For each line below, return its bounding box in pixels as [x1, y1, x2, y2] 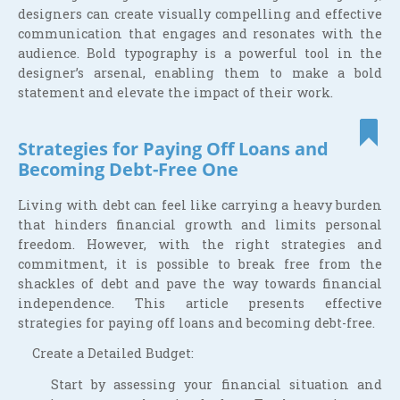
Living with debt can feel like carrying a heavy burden [18, 196, 382, 213]
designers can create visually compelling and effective [18, 4, 382, 22]
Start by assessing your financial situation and [18, 375, 382, 393]
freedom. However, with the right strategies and [18, 235, 382, 253]
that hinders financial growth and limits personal [18, 215, 382, 233]
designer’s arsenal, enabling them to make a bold [18, 63, 382, 81]
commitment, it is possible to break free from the [18, 254, 382, 272]
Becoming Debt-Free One [18, 155, 238, 181]
